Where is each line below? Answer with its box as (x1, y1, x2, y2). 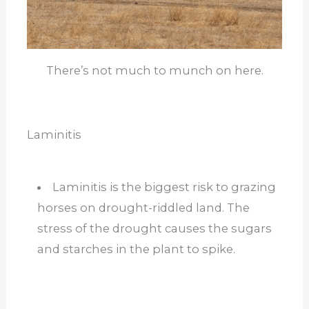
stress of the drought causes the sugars (37, 221, 272, 236)
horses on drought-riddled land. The (37, 201, 250, 215)
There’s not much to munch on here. (46, 63, 263, 77)
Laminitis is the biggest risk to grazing (52, 180, 277, 195)
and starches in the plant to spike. (37, 242, 235, 257)
